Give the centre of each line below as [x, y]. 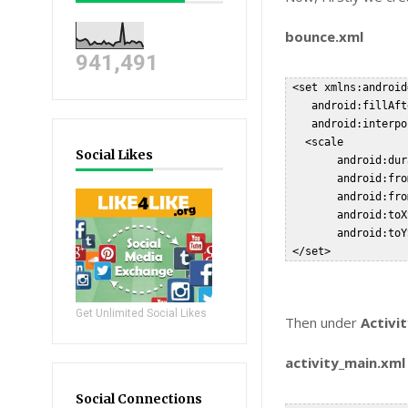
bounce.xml [325, 36]
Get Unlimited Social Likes [141, 313]
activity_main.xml [346, 362]
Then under [323, 322]
